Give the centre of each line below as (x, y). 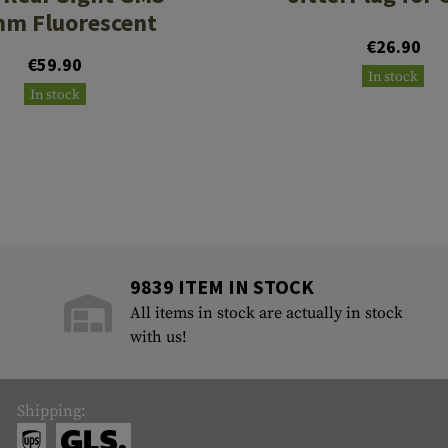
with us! (159, 337)
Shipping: (51, 411)
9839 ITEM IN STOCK (222, 287)
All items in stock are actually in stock (267, 313)
